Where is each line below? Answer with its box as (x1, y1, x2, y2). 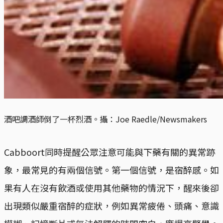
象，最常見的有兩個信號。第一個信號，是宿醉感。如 (4, 163, 219, 177)
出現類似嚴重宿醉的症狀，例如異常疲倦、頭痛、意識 (4, 199, 219, 213)
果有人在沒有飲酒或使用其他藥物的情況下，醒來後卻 (4, 181, 219, 195)
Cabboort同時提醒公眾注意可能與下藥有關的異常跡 (4, 145, 215, 159)
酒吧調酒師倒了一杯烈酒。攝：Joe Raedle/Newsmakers (4, 113, 207, 125)
